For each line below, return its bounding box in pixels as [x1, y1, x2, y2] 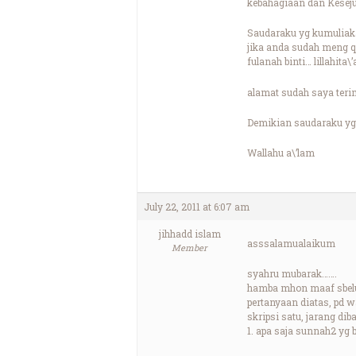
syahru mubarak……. [247, 267, 337, 281]
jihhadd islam [158, 226, 221, 240]
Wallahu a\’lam [247, 146, 315, 160]
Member [172, 241, 207, 253]
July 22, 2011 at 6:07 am [144, 199, 250, 213]
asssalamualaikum [247, 236, 335, 250]
